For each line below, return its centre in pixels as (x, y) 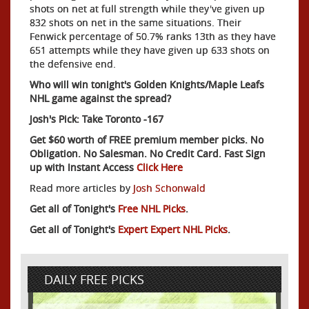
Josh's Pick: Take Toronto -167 (97, 119)
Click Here (160, 167)
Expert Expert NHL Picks (173, 229)
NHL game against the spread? (100, 98)
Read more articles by (81, 188)
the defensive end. (73, 63)
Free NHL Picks (152, 208)
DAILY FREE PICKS (94, 279)
